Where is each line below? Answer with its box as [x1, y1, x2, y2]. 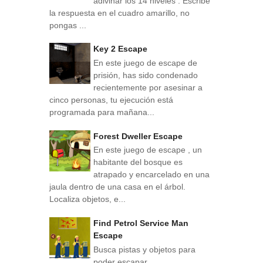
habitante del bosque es [93, 157, 183, 167]
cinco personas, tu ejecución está [49, 95, 173, 105]
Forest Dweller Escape [93, 131, 183, 141]
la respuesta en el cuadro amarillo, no [49, 8, 190, 18]
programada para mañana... [49, 107, 154, 117]
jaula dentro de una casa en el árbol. [49, 182, 186, 192]
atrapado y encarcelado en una [93, 170, 210, 180]
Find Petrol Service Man [93, 218, 188, 228]
